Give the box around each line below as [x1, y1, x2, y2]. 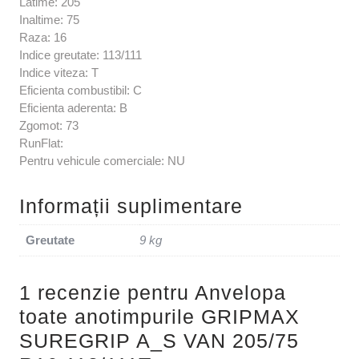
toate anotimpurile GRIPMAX [19, 305, 300, 329]
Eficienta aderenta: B [19, 101, 127, 115]
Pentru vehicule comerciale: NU [19, 154, 185, 168]
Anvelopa [195, 281, 286, 305]
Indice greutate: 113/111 [19, 48, 142, 63]
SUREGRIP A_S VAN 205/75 [19, 329, 299, 353]
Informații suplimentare [19, 195, 243, 218]
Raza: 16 [19, 30, 67, 45]
